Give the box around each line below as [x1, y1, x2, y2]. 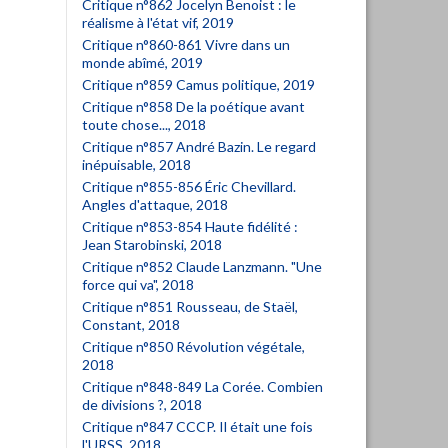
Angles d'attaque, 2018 [82, 196, 228, 213]
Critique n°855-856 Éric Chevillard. [82, 178, 296, 195]
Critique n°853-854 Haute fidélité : [82, 218, 298, 235]
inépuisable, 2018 [82, 156, 191, 173]
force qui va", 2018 [82, 276, 194, 293]
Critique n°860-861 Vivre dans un [82, 36, 290, 53]
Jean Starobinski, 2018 [82, 236, 222, 253]
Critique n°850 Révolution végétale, [82, 338, 305, 355]
